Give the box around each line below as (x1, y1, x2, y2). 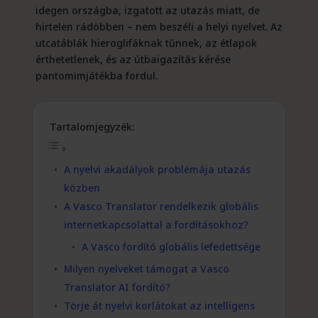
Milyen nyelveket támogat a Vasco (63, 262, 229, 276)
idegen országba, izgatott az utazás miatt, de (35, 4, 260, 18)
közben (63, 181, 100, 195)
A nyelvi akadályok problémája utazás (63, 163, 251, 177)
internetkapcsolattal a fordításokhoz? (63, 218, 248, 232)
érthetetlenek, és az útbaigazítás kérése (35, 53, 231, 67)
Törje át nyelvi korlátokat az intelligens (63, 299, 255, 313)
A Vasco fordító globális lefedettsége (81, 240, 261, 254)
